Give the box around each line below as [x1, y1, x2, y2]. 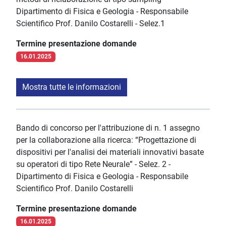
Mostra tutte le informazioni [22, 82, 121, 92]
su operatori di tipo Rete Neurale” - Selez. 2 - [16, 159, 171, 169]
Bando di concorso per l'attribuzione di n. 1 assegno [16, 123, 200, 133]
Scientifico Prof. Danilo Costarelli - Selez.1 [16, 19, 165, 29]
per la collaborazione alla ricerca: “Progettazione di [16, 135, 196, 145]
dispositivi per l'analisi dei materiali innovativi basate [16, 147, 204, 157]
